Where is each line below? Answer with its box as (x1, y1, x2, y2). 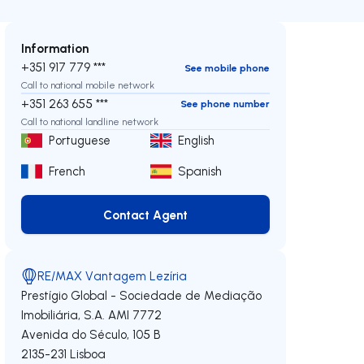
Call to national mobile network (21, 79, 155, 91)
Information (21, 40, 89, 56)
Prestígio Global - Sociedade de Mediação (21, 288, 262, 303)
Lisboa (70, 346, 106, 362)
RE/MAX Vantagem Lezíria (37, 268, 188, 284)
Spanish (178, 163, 223, 179)
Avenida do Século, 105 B (21, 327, 162, 342)
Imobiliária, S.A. (21, 307, 106, 323)
